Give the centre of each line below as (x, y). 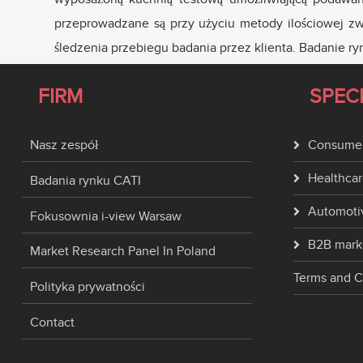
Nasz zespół (64, 145)
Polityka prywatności (87, 287)
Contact (52, 323)
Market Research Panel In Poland (122, 252)
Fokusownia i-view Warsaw (105, 216)
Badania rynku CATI (85, 180)
